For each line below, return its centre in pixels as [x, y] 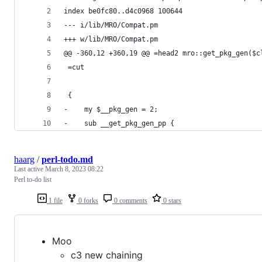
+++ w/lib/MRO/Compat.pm [111, 39]
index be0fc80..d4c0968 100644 [123, 11]
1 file [55, 200]
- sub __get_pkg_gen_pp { [119, 123]
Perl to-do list [33, 179]
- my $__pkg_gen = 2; [111, 109]
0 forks [87, 200]
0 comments [130, 200]
